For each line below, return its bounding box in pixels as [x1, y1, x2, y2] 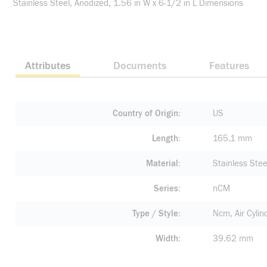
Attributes [25, 60, 70, 72]
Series [154, 184, 178, 194]
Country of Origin [113, 108, 178, 119]
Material [146, 159, 178, 169]
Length [152, 133, 178, 144]
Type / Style [132, 209, 178, 219]
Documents [113, 60, 166, 72]
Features [209, 60, 249, 72]
